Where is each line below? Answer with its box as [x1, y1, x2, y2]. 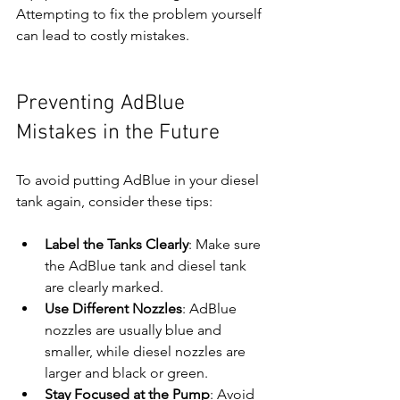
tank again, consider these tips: [16, 193, 212, 211]
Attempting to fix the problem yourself [16, 5, 265, 23]
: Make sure [188, 236, 264, 254]
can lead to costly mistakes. [16, 27, 189, 45]
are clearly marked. [45, 279, 163, 296]
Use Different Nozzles [45, 300, 182, 318]
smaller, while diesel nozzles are [45, 343, 249, 361]
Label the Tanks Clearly [45, 236, 188, 254]
